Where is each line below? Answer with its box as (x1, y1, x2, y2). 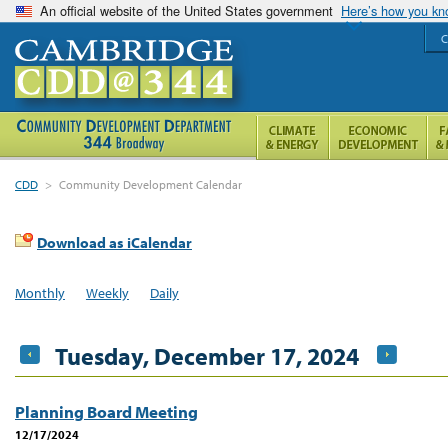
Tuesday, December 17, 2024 (55, 340, 359, 371)
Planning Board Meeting (15, 400, 198, 422)
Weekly (85, 283, 129, 302)
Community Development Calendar (59, 177, 243, 192)
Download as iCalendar (37, 233, 192, 252)
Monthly (15, 283, 65, 302)
